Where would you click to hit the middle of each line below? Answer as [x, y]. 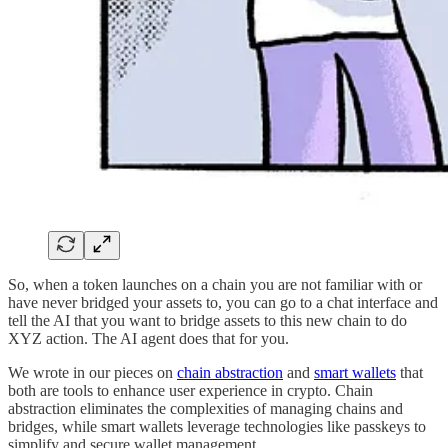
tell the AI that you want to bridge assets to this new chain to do [207, 320]
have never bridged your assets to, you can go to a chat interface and [223, 302]
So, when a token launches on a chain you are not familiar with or [215, 284]
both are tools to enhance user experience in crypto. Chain [190, 390]
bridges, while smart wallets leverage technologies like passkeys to [217, 426]
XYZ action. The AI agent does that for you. [148, 338]
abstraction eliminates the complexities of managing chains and [205, 408]
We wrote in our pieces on [92, 372]
